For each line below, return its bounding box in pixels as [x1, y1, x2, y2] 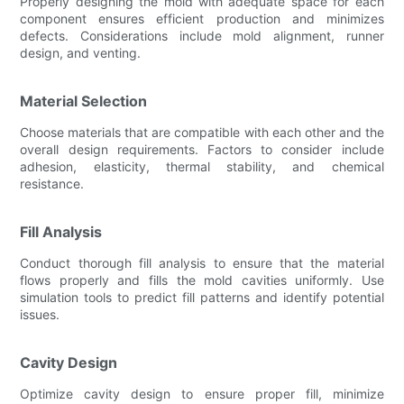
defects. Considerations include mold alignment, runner [20, 27, 384, 43]
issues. [20, 306, 60, 322]
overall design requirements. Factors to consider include [20, 141, 384, 157]
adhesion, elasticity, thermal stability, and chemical [20, 158, 384, 174]
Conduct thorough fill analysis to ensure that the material [20, 254, 384, 271]
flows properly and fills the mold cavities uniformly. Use [20, 271, 384, 288]
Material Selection [20, 91, 148, 110]
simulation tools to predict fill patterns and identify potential [20, 289, 384, 305]
